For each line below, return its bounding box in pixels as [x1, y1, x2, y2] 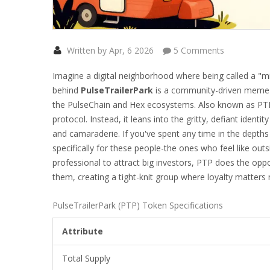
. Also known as [194, 99, 257, 111]
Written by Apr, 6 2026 [64, 45, 154, 57]
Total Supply [62, 253, 110, 265]
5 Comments [171, 45, 224, 57]
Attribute [62, 225, 103, 237]
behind [52, 84, 81, 96]
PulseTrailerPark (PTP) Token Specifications [52, 199, 223, 212]
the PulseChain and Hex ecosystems [52, 99, 194, 111]
